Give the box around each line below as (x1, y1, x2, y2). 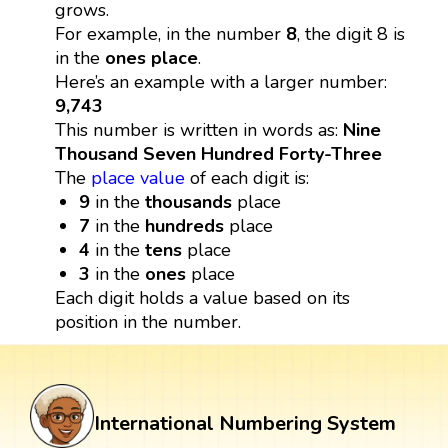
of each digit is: (184, 165, 309, 190)
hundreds (145, 213, 225, 238)
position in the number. (54, 309, 241, 334)
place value (90, 165, 185, 190)
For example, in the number (54, 21, 286, 46)
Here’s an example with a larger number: (54, 69, 387, 94)
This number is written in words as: (54, 117, 343, 142)
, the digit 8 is (296, 21, 405, 46)
